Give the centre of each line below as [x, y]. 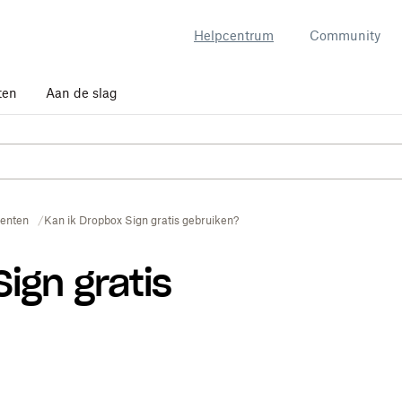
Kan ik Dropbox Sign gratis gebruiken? [141, 220]
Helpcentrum [234, 35]
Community [345, 35]
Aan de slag [82, 93]
